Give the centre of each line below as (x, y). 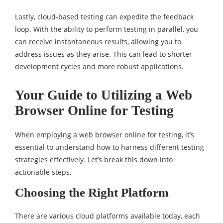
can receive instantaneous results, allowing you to (98, 42)
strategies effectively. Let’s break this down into (94, 160)
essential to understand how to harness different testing (110, 147)
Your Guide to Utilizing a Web (104, 95)
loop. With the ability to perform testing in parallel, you (107, 29)
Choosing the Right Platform (92, 192)
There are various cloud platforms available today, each (108, 216)
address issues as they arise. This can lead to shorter (104, 54)
